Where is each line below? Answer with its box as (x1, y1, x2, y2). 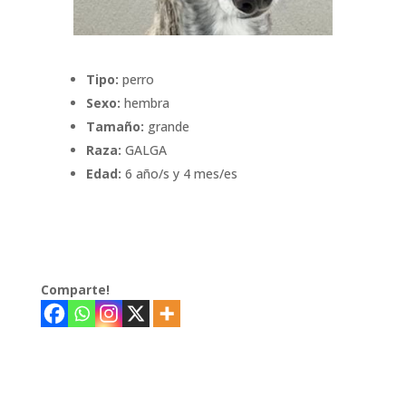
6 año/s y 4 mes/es (121, 165, 237, 183)
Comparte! (40, 281, 110, 299)
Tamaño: (85, 118, 144, 136)
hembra (120, 94, 169, 112)
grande (143, 118, 189, 136)
